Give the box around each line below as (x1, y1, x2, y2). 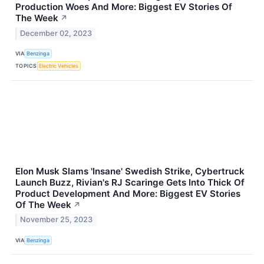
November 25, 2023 (20, 215, 93, 225)
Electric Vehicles (39, 62, 79, 70)
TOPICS (15, 62, 37, 70)
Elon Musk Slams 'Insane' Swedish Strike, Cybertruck (15, 165, 245, 177)
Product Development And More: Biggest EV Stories (15, 187, 240, 199)
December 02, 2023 (20, 28, 93, 38)
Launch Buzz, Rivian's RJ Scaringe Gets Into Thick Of (15, 176, 245, 188)
